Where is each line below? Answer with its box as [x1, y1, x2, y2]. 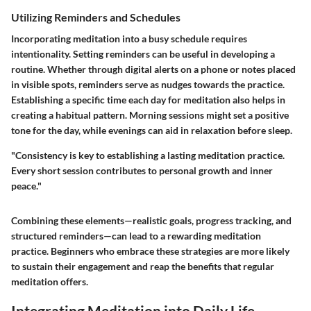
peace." [11, 180, 42, 192]
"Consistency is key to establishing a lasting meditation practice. [11, 149, 285, 162]
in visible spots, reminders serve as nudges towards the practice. [11, 78, 285, 91]
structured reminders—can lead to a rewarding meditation [11, 230, 261, 242]
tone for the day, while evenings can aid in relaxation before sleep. [11, 124, 292, 137]
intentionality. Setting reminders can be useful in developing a [11, 48, 275, 60]
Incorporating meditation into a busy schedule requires [11, 33, 247, 45]
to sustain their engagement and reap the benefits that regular [11, 260, 274, 273]
